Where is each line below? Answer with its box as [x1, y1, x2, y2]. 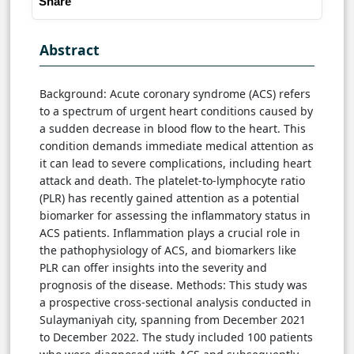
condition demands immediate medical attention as [40, 138, 314, 154]
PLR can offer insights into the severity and [40, 260, 267, 276]
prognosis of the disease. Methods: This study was [40, 277, 307, 293]
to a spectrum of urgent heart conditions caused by [40, 104, 313, 119]
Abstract [40, 40, 100, 59]
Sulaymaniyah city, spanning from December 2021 [40, 312, 306, 328]
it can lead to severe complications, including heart [40, 156, 311, 171]
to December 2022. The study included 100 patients [40, 330, 313, 345]
